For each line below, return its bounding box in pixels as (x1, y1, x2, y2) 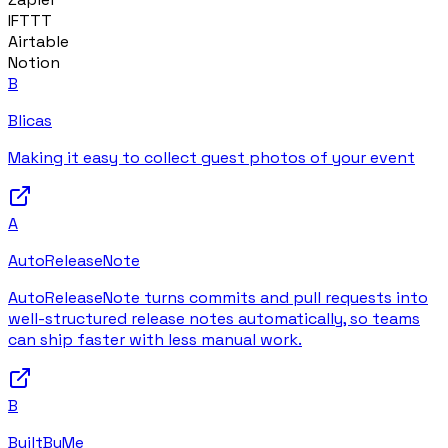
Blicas (8, 110, 52, 132)
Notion (8, 52, 60, 74)
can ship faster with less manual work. (8, 329, 302, 351)
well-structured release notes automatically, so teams (8, 308, 420, 330)
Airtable (8, 31, 69, 53)
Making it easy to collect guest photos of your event (8, 147, 415, 169)
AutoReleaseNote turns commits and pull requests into (8, 287, 428, 309)
